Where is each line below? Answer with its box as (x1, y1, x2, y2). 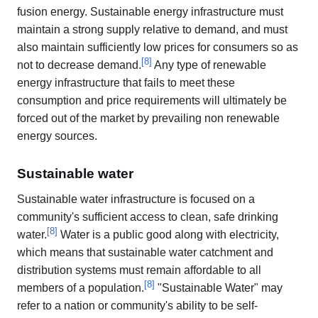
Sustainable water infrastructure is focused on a (17, 192, 255, 205)
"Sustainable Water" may (155, 281, 283, 294)
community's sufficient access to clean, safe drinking (17, 210, 278, 223)
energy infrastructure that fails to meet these (17, 77, 235, 89)
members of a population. (17, 281, 144, 294)
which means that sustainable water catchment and (17, 246, 273, 258)
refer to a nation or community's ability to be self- (17, 299, 258, 312)
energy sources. (17, 130, 97, 143)
